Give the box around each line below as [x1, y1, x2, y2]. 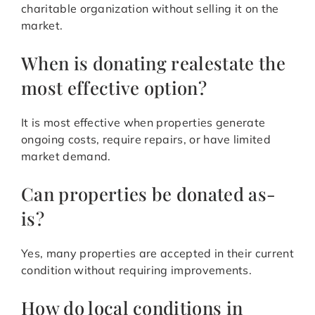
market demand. [21, 149, 111, 164]
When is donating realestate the [21, 51, 285, 75]
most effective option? [21, 75, 207, 100]
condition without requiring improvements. [21, 263, 252, 278]
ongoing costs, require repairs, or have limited [21, 132, 271, 147]
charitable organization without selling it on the [21, 1, 279, 16]
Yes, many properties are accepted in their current [21, 246, 295, 261]
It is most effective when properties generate [21, 115, 266, 130]
